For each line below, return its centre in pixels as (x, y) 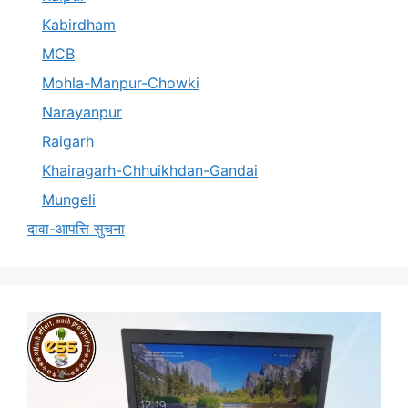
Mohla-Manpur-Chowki (121, 83)
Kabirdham (79, 25)
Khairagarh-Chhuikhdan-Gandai (150, 171)
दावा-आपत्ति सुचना (76, 229)
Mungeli (69, 200)
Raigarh (68, 142)
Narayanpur (82, 112)
